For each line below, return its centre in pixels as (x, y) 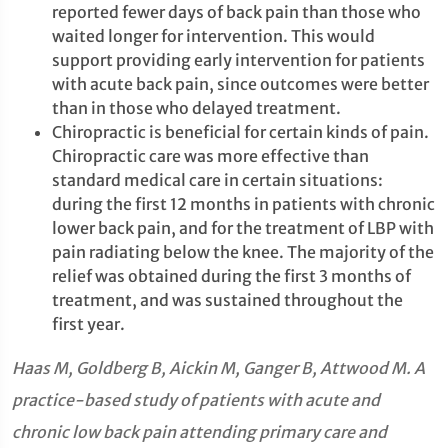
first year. (88, 324)
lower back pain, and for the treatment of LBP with (243, 228)
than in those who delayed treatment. (196, 108)
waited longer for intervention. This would (213, 36)
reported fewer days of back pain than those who (236, 12)
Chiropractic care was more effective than (210, 156)
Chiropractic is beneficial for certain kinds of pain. (240, 132)
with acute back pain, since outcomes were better (240, 84)
